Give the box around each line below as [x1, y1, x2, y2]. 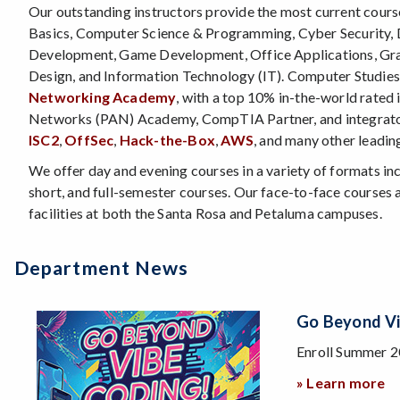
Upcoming [14, 340, 98, 362]
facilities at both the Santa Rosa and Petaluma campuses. [29, 204, 382, 222]
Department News [14, 256, 189, 280]
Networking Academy [29, 88, 177, 106]
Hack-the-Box [119, 131, 216, 149]
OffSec [64, 131, 114, 149]
